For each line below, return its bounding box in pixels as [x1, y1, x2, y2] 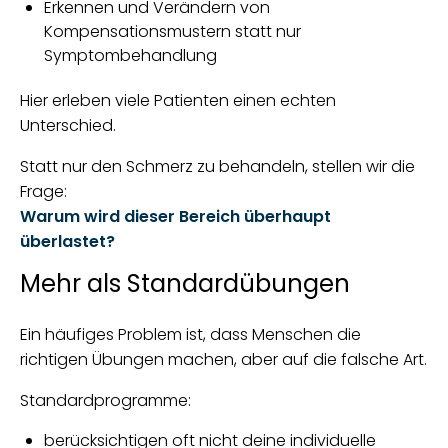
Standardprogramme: [20, 389, 191, 412]
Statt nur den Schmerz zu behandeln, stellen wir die [20, 155, 415, 178]
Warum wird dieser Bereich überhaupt [20, 205, 331, 228]
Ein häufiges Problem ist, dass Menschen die [20, 323, 361, 346]
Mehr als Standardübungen [20, 267, 350, 300]
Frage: [20, 180, 67, 203]
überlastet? [20, 230, 115, 253]
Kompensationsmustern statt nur [44, 20, 301, 43]
